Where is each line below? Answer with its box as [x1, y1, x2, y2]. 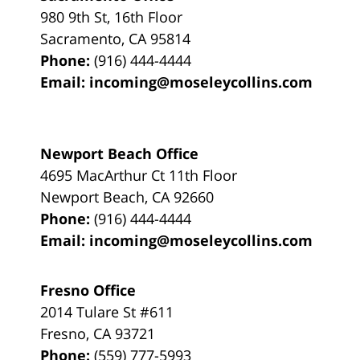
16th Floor [114, 6, 183, 27]
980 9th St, [40, 6, 115, 27]
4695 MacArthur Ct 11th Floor [40, 165, 238, 185]
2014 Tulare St [40, 301, 141, 321]
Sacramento [40, 28, 122, 48]
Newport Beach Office [40, 143, 199, 163]
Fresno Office [40, 280, 137, 300]
